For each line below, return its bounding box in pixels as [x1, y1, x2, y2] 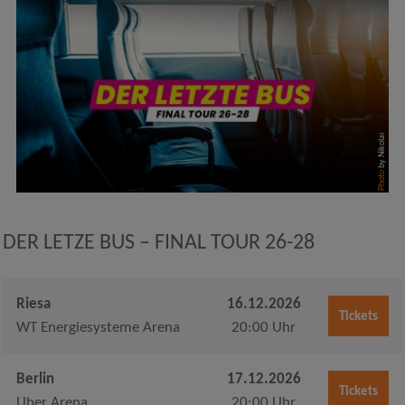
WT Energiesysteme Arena [15, 320, 180, 336]
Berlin [15, 372, 54, 388]
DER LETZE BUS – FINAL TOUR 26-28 [2, 232, 315, 255]
